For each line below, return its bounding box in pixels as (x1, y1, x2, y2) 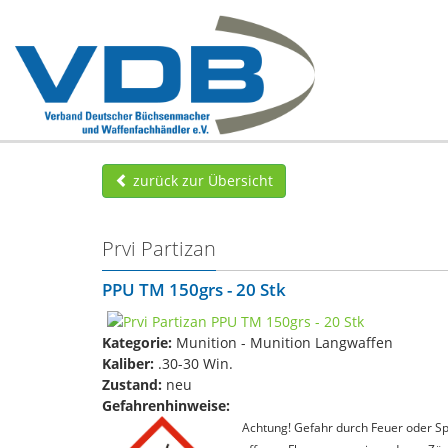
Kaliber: (102, 353, 154, 373)
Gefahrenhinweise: (102, 395, 230, 415)
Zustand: (102, 374, 162, 394)
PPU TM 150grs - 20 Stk (102, 278, 286, 301)
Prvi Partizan (102, 235, 216, 262)
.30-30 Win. (154, 353, 233, 373)
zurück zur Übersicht (129, 171, 273, 190)
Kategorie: (102, 332, 172, 352)
